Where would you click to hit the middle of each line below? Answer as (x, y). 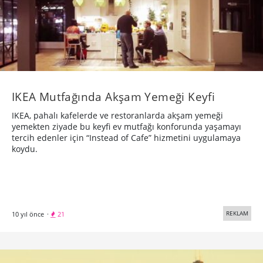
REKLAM (237, 213)
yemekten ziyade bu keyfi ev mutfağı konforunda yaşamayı (127, 127)
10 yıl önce (28, 214)
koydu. (25, 149)
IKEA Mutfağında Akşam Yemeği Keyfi (114, 97)
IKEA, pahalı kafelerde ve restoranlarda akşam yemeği (117, 116)
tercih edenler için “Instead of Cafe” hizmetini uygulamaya (126, 138)
